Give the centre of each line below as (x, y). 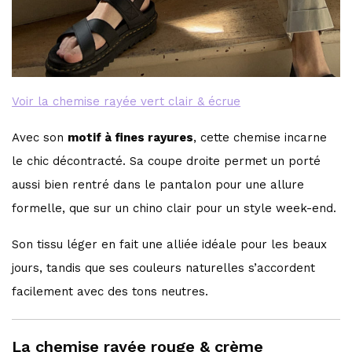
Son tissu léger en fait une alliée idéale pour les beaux (170, 244)
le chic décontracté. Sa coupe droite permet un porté (167, 161)
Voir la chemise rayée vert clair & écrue (126, 101)
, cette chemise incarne (260, 137)
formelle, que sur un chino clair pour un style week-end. (174, 208)
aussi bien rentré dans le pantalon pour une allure (158, 184)
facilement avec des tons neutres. (110, 291)
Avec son (40, 137)
